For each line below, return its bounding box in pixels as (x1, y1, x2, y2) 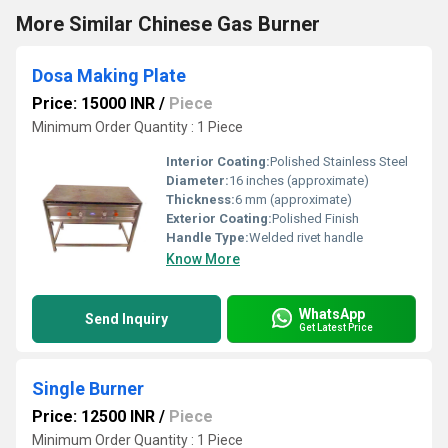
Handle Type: (166, 230, 249, 245)
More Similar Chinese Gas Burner (16, 12, 320, 36)
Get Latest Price (299, 321, 373, 333)
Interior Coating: (166, 154, 270, 169)
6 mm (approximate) (235, 192, 352, 207)
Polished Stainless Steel (270, 154, 408, 169)
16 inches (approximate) (229, 173, 369, 188)
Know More (166, 251, 240, 267)
